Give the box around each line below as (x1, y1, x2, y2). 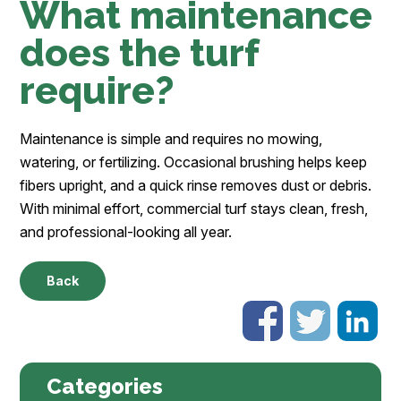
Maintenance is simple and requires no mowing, (20, 130, 323, 149)
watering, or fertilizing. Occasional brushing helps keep (20, 153, 368, 172)
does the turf (20, 30, 260, 76)
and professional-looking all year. (20, 223, 233, 242)
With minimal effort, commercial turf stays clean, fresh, (20, 200, 369, 218)
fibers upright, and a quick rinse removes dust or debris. (20, 176, 372, 195)
